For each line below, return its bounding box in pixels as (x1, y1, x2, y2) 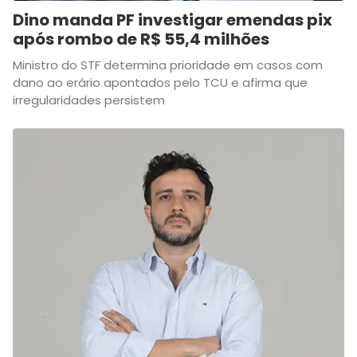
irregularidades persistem (13, 92, 165, 108)
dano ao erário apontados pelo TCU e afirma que (13, 74, 308, 91)
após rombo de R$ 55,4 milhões (13, 28, 269, 50)
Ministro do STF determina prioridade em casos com (13, 57, 323, 73)
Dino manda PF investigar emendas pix (13, 9, 332, 31)
